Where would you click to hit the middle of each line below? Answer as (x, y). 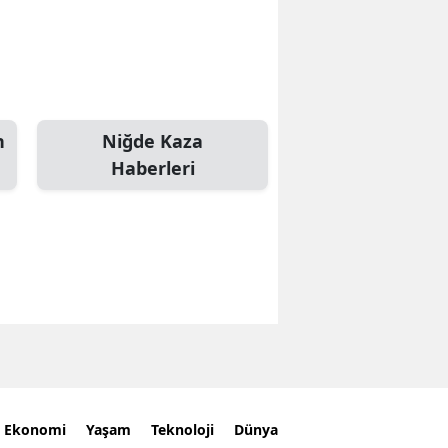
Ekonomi (35, 429)
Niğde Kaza (152, 141)
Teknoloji (182, 429)
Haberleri (152, 168)
